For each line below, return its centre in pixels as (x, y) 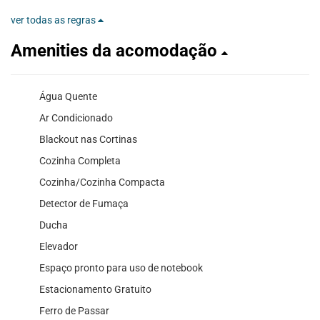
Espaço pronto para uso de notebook (121, 267)
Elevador (59, 246)
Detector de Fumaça (84, 203)
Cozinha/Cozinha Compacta (102, 182)
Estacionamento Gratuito (95, 289)
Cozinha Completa (80, 160)
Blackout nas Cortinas (88, 139)
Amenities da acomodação (116, 50)
